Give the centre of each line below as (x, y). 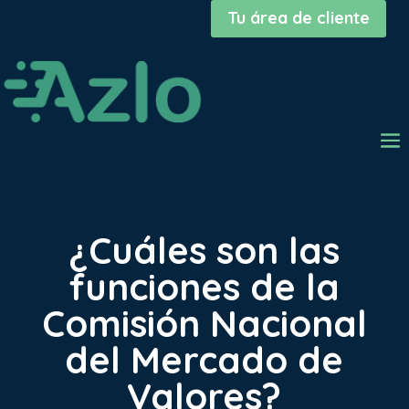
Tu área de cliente (299, 18)
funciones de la (204, 286)
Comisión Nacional (204, 323)
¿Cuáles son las (204, 250)
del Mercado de (204, 359)
